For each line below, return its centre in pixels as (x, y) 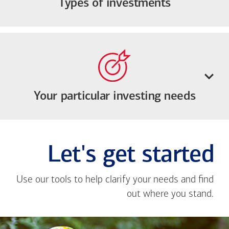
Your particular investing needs (114, 97)
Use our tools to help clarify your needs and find (115, 180)
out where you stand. (170, 194)
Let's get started (130, 156)
